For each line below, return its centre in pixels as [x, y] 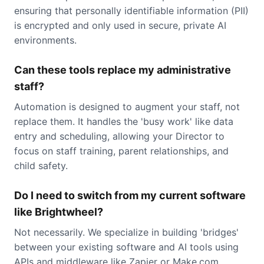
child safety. [41, 166]
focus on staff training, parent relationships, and [121, 151]
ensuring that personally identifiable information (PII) [131, 11]
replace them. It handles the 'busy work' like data [124, 121]
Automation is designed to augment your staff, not [127, 107]
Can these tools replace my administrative [123, 70]
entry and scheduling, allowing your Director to [119, 136]
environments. [45, 40]
